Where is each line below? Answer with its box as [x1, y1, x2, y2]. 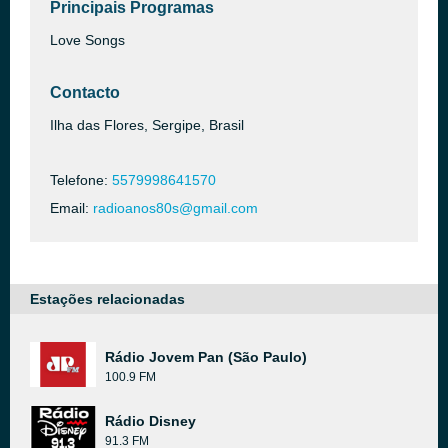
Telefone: [50, 172, 112, 188]
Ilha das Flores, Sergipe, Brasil [50, 117, 244, 133]
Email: [50, 200, 93, 216]
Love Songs [50, 32, 125, 48]
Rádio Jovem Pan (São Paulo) [105, 349, 307, 365]
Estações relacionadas [30, 291, 185, 307]
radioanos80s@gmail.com [93, 200, 258, 216]
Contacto [50, 84, 120, 101]
